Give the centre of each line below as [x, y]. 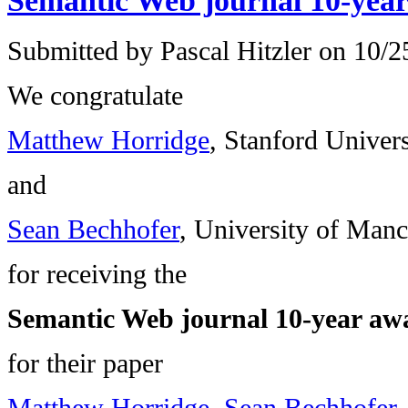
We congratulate [95, 95]
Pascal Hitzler [236, 51]
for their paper [85, 363]
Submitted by [84, 51]
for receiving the [97, 274]
